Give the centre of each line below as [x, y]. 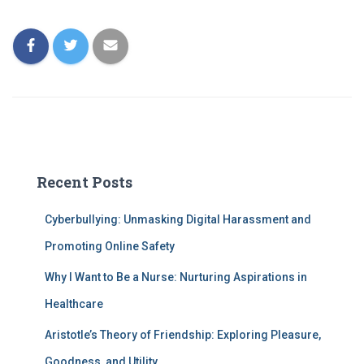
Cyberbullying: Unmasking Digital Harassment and [178, 219]
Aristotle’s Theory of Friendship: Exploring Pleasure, [183, 335]
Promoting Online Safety [110, 246]
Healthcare [74, 304]
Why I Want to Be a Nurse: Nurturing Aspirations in [176, 277]
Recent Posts [84, 182]
